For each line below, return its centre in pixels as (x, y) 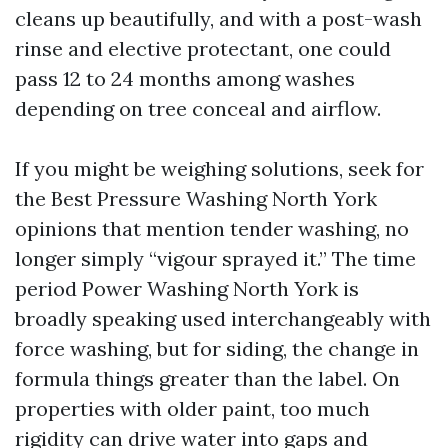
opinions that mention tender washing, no (212, 228)
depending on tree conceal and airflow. (198, 108)
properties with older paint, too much (192, 408)
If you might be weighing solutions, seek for (219, 168)
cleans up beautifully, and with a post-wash (218, 18)
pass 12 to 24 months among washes (185, 78)
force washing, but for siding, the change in (217, 348)
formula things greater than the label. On (207, 378)
